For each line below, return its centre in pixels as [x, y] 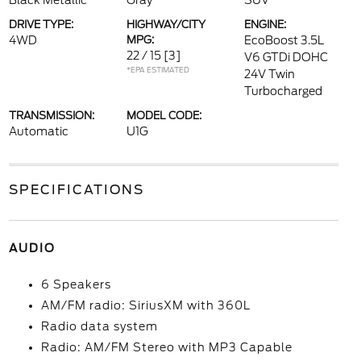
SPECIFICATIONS [76, 190]
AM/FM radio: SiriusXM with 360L [145, 305]
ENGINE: [266, 25]
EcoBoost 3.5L [284, 40]
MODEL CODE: [164, 116]
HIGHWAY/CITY [166, 25]
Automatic [38, 131]
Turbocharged [284, 91]
